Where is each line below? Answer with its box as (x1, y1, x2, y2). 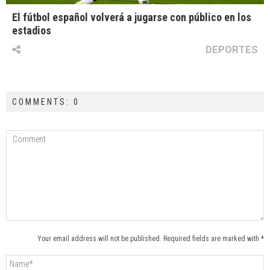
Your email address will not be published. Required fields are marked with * (37, 234, 264, 243)
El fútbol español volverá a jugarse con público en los (12, 11, 251, 24)
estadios (12, 24, 51, 37)
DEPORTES (206, 43, 258, 56)
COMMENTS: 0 (12, 97, 80, 107)
